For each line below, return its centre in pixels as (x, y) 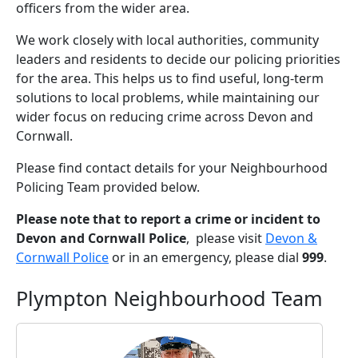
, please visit (226, 239)
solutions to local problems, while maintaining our (168, 98)
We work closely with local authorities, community (167, 40)
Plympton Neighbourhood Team (169, 298)
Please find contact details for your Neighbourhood (172, 168)
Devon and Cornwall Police (101, 239)
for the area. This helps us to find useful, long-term (170, 79)
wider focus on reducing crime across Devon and (165, 117)
